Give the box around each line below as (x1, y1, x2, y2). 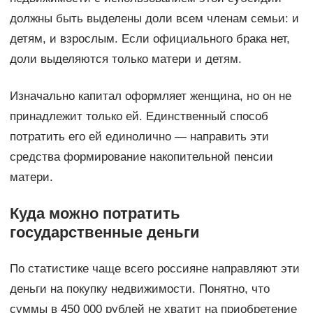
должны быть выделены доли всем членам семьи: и (9, 11, 299, 25)
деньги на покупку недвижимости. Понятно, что (9, 282, 270, 296)
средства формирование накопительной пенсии (9, 150, 273, 163)
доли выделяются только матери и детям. (9, 52, 242, 66)
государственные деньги (9, 223, 200, 241)
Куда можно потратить (9, 204, 180, 222)
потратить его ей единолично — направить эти (9, 129, 269, 143)
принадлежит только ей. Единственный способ (9, 109, 268, 123)
